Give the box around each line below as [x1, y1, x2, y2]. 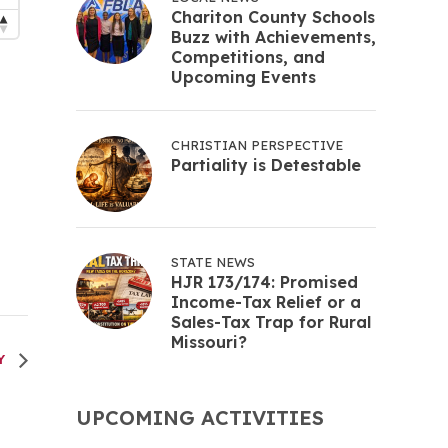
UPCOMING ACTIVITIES [76, 405, 324, 430]
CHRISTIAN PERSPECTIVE [171, 137, 343, 153]
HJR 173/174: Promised [171, 272, 358, 292]
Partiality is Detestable [171, 155, 361, 175]
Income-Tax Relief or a [171, 292, 361, 312]
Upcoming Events [171, 67, 316, 87]
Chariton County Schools [171, 7, 375, 27]
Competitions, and [171, 47, 325, 67]
